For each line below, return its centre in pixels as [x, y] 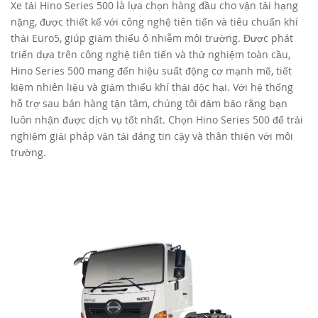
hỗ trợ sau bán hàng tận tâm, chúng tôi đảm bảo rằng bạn [149, 104]
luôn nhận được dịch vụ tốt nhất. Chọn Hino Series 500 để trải [157, 120]
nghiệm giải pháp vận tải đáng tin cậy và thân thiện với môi [152, 136]
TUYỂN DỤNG [71, 24]
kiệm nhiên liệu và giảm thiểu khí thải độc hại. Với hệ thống [152, 87]
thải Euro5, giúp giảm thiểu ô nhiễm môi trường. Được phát [152, 38]
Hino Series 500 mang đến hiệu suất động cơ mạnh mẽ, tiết [151, 71]
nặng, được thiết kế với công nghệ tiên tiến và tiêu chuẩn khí [154, 22]
